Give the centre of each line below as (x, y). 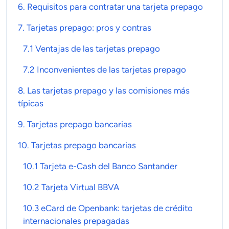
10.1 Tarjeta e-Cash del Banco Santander (100, 166)
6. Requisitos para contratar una (80, 6)
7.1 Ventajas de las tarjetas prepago (91, 48)
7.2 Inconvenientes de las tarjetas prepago (105, 69)
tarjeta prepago (173, 6)
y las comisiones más (148, 90)
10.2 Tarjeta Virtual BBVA (71, 187)
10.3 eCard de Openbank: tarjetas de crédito (108, 208)
